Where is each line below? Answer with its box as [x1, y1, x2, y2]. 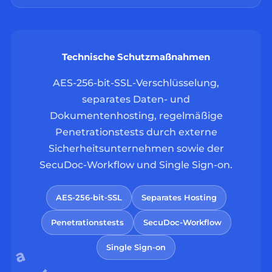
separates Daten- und [82, 93, 190, 106]
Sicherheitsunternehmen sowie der [48, 143, 224, 155]
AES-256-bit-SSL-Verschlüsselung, [53, 77, 219, 89]
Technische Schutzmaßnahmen [62, 51, 210, 63]
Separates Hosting [141, 192, 217, 203]
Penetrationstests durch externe [55, 126, 217, 138]
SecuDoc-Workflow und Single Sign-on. [39, 159, 233, 171]
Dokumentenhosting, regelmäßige [49, 110, 223, 122]
